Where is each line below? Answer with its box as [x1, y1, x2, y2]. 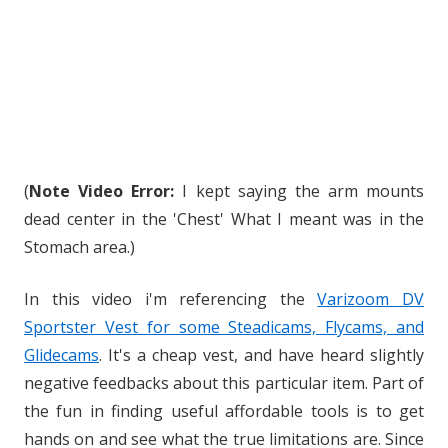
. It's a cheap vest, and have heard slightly [99, 344, 424, 366]
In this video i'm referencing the [24, 288, 318, 310]
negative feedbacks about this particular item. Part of [24, 372, 424, 394]
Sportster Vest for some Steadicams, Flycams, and [24, 316, 424, 338]
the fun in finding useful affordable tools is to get [24, 400, 424, 422]
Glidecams [24, 344, 99, 366]
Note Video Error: [29, 180, 183, 202]
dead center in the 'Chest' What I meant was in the [24, 208, 424, 230]
